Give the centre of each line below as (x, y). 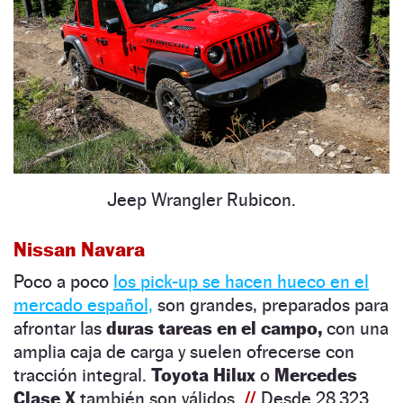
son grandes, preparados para (271, 305)
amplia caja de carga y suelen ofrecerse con (184, 352)
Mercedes (316, 375)
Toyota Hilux (203, 375)
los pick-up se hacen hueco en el (241, 282)
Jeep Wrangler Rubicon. (201, 200)
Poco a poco (63, 282)
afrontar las (60, 328)
